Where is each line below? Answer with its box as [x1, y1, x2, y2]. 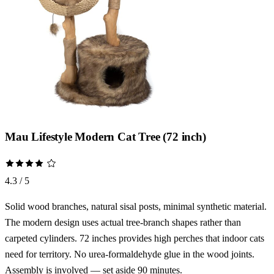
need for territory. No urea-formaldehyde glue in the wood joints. [5, 249, 254, 260]
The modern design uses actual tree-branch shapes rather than [5, 217, 241, 228]
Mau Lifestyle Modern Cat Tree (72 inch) [5, 130, 206, 143]
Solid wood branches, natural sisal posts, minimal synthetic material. [5, 201, 267, 212]
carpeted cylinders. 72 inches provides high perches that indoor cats [5, 233, 264, 244]
